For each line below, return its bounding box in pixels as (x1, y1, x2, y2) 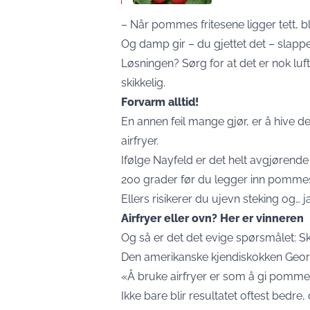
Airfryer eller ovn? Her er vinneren (121, 211, 304, 225)
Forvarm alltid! (121, 95, 199, 109)
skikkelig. (121, 75, 165, 89)
